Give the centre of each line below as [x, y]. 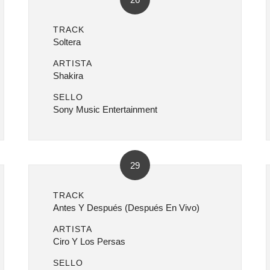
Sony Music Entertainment [105, 109]
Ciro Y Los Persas [89, 241]
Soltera [67, 42]
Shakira [68, 76]
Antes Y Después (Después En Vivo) [127, 208]
